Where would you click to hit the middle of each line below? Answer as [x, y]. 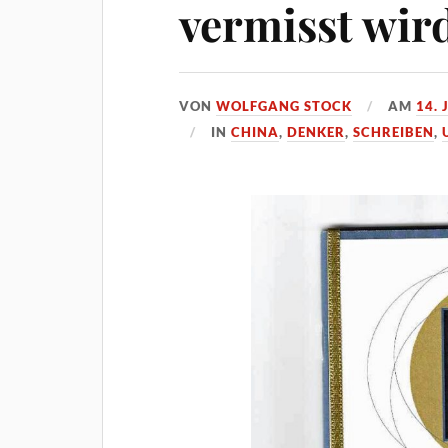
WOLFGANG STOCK [284, 106]
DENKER [316, 132]
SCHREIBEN [394, 132]
